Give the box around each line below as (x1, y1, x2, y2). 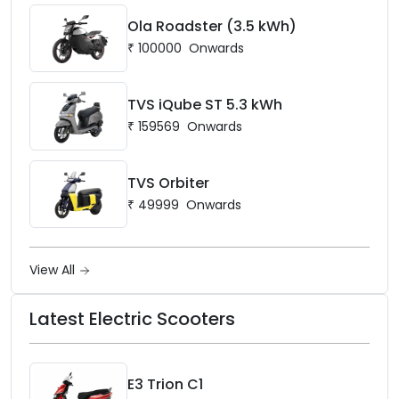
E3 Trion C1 (126, 374, 203, 395)
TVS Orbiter (126, 172, 209, 193)
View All (29, 260, 78, 279)
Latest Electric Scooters (29, 305, 235, 331)
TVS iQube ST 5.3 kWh (126, 94, 282, 115)
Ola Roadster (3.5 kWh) (126, 16, 297, 37)
